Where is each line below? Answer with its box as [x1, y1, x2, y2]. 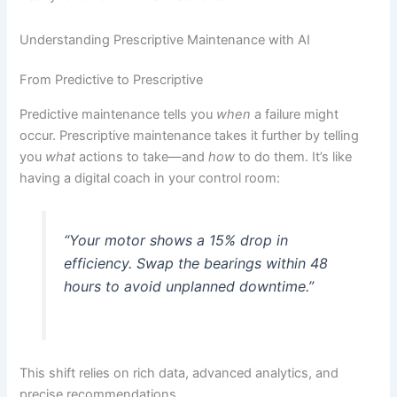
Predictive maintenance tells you [19, 105, 217, 122]
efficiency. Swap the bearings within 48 [63, 254, 328, 273]
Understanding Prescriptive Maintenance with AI [19, 31, 311, 48]
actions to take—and [75, 148, 209, 165]
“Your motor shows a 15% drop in [63, 231, 288, 250]
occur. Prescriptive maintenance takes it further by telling [19, 127, 360, 144]
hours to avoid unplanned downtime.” [63, 277, 314, 296]
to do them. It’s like [235, 148, 353, 165]
